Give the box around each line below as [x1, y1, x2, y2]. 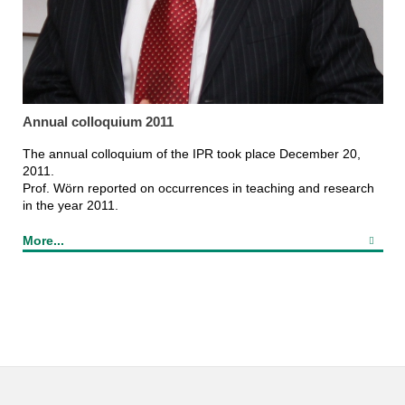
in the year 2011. [22, 197, 118, 212]
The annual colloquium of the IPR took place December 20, [22, 146, 361, 161]
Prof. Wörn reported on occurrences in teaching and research [22, 180, 374, 195]
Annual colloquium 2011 [22, 113, 174, 129]
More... [22, 232, 64, 248]
